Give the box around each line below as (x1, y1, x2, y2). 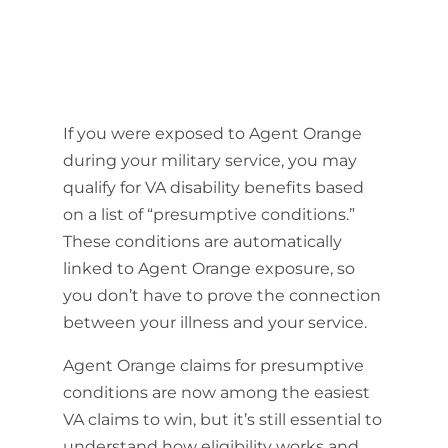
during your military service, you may (62, 151, 357, 170)
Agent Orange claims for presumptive (62, 356, 364, 375)
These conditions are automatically (62, 232, 342, 251)
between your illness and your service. (62, 313, 367, 332)
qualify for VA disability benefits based (62, 178, 364, 197)
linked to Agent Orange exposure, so (62, 259, 355, 278)
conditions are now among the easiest (62, 383, 370, 402)
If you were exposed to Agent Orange (62, 124, 362, 143)
